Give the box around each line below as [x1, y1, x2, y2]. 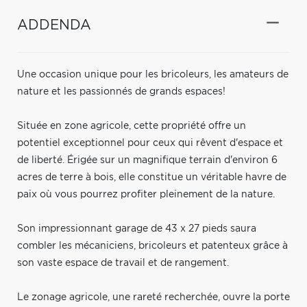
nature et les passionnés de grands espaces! [17, 86, 225, 97]
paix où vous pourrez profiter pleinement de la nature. [17, 189, 275, 199]
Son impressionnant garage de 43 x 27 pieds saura [17, 223, 256, 234]
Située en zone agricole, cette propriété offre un [17, 121, 246, 131]
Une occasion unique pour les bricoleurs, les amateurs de [17, 69, 288, 79]
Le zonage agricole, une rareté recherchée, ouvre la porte [17, 292, 290, 302]
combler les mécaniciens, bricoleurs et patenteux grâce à [17, 241, 288, 251]
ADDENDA [17, 18, 91, 32]
